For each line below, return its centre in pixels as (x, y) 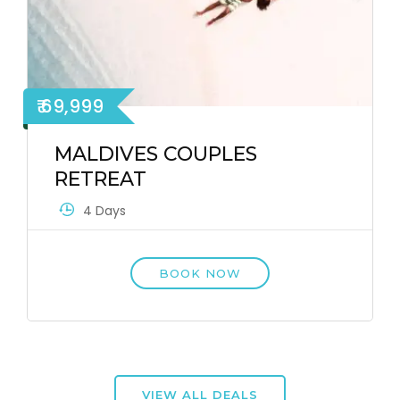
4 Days (105, 210)
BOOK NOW (200, 273)
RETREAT (100, 179)
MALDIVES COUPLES (156, 154)
